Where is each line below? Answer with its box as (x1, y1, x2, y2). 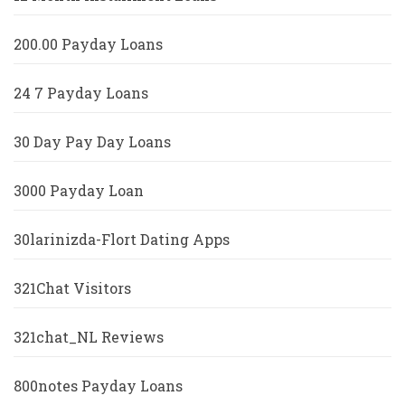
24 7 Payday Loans (14, 83, 148, 103)
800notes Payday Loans (14, 376, 183, 396)
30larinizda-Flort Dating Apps (14, 230, 230, 250)
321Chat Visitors (14, 278, 131, 298)
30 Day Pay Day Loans (14, 132, 171, 152)
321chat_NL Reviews (14, 327, 164, 347)
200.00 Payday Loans (14, 34, 163, 54)
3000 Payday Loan (14, 181, 144, 201)
